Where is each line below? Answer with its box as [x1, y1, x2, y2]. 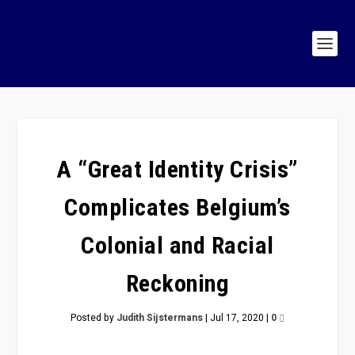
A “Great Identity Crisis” [56, 155, 299, 183]
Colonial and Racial [81, 231, 274, 259]
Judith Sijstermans [116, 311, 203, 325]
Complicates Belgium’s [64, 193, 291, 221]
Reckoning [125, 269, 230, 297]
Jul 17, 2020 [210, 311, 264, 325]
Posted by [71, 311, 116, 325]
